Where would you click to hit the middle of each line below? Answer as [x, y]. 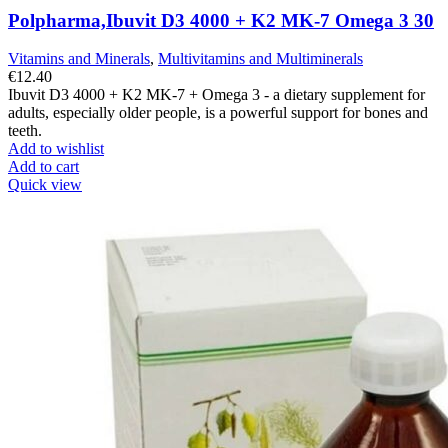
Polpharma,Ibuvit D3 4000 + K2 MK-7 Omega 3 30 [221, 20]
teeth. [25, 131]
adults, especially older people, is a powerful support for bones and [218, 113]
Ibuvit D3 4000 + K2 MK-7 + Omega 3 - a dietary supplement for [216, 95]
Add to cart [43, 167]
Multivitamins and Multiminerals [260, 59]
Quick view [45, 185]
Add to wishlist [56, 149]
